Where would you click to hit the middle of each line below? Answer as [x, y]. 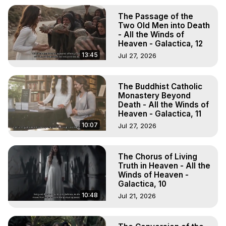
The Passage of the [156, 16]
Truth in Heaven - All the [164, 165]
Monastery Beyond [154, 95]
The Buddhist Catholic [160, 86]
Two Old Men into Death [164, 25]
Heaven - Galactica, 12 [160, 43]
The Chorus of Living [158, 156]
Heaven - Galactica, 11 [160, 114]
